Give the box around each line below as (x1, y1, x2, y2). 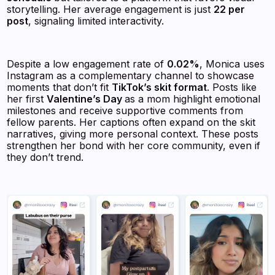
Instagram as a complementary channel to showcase (7, 69, 255, 82)
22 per (214, 3, 246, 16)
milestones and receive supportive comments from (7, 104, 244, 117)
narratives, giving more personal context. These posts (7, 128, 259, 141)
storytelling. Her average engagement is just (7, 3, 214, 16)
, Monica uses (199, 58, 265, 71)
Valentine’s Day (47, 93, 125, 106)
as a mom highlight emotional (125, 93, 261, 106)
